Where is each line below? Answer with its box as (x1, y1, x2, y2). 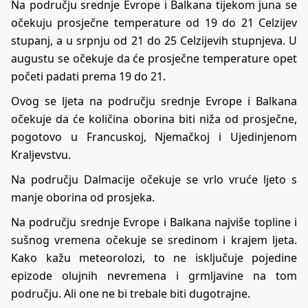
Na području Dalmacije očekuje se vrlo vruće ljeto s (11, 172, 297, 188)
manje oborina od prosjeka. (11, 190, 155, 206)
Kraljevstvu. (11, 147, 71, 163)
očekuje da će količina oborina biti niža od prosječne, (11, 111, 297, 127)
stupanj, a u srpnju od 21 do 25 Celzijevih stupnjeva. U (11, 33, 297, 49)
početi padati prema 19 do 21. (11, 69, 166, 85)
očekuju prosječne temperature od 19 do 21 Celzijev (11, 15, 297, 31)
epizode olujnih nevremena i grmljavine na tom (11, 268, 297, 284)
